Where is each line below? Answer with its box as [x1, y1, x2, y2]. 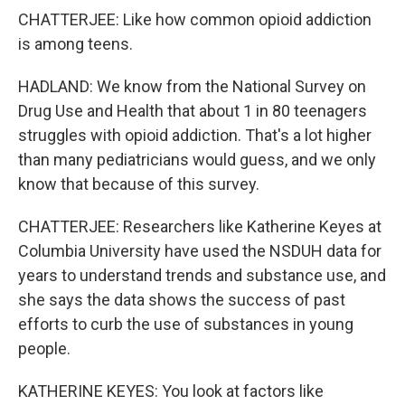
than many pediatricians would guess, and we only [18, 150, 376, 169]
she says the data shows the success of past [18, 290, 345, 309]
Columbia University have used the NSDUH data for [18, 241, 381, 260]
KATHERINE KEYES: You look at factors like [18, 381, 324, 400]
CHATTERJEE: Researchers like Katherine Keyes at [18, 217, 381, 236]
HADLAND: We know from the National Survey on [18, 77, 366, 96]
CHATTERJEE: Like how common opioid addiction [18, 10, 372, 29]
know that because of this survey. [18, 174, 259, 193]
